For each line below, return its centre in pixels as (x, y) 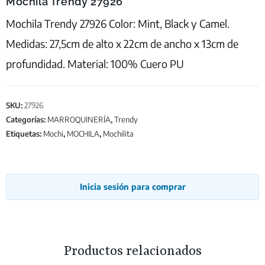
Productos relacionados (132, 251)
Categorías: (27, 119)
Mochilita (118, 133)
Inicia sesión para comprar (132, 186)
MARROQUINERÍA (79, 119)
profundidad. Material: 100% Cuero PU (95, 63)
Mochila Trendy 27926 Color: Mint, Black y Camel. (118, 23)
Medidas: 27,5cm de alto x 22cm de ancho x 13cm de (122, 43)
